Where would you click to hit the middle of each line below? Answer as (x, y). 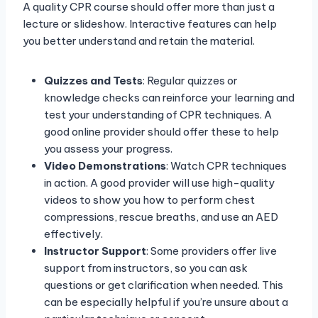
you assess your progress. (108, 149)
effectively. (73, 234)
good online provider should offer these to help (161, 132)
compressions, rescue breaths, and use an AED (161, 217)
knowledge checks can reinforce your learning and (169, 98)
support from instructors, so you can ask (146, 268)
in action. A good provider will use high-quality (159, 183)
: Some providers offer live (212, 251)
